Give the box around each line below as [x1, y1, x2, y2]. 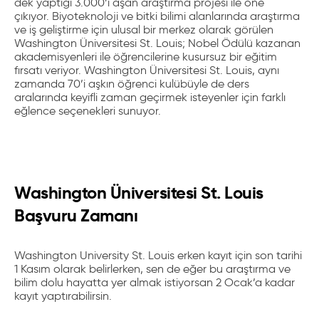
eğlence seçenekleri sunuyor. [14, 104, 161, 117]
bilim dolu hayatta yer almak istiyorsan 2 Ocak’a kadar [14, 276, 295, 289]
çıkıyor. [14, 9, 52, 23]
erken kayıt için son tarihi [177, 249, 302, 262]
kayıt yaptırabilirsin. [14, 289, 112, 303]
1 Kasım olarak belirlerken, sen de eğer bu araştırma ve [14, 262, 291, 276]
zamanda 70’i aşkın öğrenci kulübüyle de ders [14, 77, 249, 90]
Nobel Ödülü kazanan [188, 36, 300, 50]
